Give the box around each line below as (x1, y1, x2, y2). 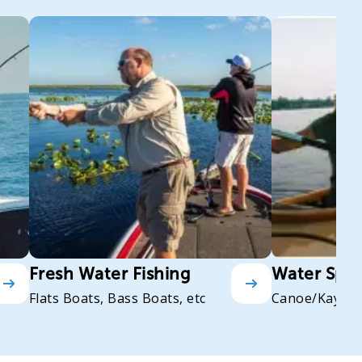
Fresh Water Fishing (29, 263, 191, 284)
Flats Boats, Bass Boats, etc (29, 289, 206, 308)
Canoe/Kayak (271, 289, 356, 308)
